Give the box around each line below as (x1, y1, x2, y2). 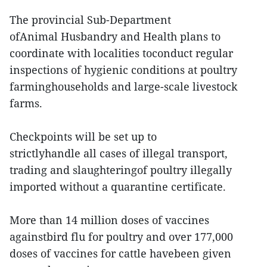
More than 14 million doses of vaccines (10, 212, 209, 227)
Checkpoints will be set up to (10, 129, 157, 144)
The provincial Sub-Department (10, 12, 171, 27)
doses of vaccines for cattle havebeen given (10, 246, 231, 260)
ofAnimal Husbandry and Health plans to (10, 29, 221, 44)
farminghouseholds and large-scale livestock (10, 79, 238, 94)
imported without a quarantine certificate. (10, 179, 226, 194)
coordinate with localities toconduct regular (10, 45, 233, 60)
